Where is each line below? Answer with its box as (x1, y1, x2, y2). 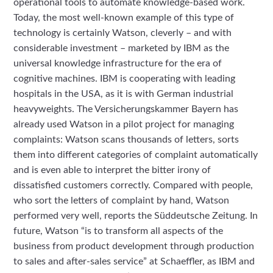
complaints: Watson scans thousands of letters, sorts (13, 134, 239, 144)
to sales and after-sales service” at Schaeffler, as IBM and (13, 256, 255, 266)
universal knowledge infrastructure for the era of (13, 58, 222, 68)
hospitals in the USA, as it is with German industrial (13, 88, 234, 99)
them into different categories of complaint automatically (13, 149, 258, 160)
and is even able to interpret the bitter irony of (13, 165, 211, 175)
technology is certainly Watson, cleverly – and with (13, 27, 232, 38)
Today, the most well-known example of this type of (13, 12, 235, 23)
